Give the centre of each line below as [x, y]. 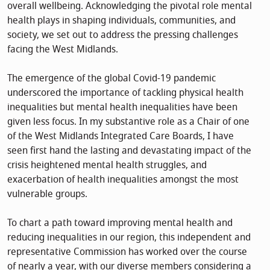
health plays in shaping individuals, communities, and [121, 20]
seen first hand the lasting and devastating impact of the [129, 150]
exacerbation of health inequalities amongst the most [123, 179]
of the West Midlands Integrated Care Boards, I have [121, 136]
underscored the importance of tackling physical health [125, 93]
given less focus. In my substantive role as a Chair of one [128, 121]
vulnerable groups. [47, 194]
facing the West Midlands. [63, 49]
